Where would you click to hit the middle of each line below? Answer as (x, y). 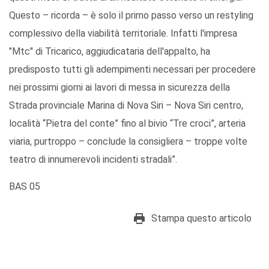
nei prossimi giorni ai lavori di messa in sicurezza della (119, 88)
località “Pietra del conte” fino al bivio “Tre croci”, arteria (127, 124)
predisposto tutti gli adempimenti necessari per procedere (132, 70)
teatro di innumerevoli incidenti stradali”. (93, 160)
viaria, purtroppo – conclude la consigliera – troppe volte (128, 142)
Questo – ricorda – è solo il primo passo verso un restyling (131, 16)
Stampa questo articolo (201, 219)
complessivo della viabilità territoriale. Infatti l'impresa (123, 34)
